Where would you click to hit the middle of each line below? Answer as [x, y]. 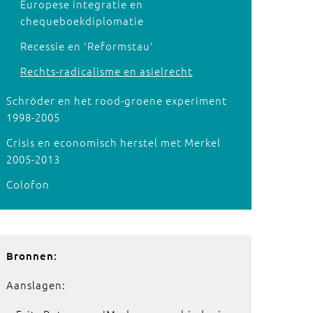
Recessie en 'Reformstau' [87, 46]
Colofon [28, 184]
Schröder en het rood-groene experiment [116, 100]
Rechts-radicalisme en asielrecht [106, 71]
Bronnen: [33, 256]
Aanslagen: [36, 285]
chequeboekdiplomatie [82, 21]
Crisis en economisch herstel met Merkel [113, 142]
